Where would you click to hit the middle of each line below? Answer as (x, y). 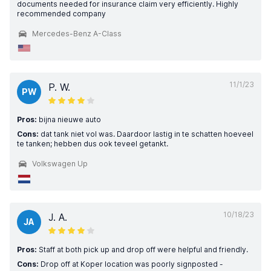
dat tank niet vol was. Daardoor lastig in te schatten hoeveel (146, 134)
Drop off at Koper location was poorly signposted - (131, 264)
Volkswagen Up (60, 164)
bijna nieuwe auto (69, 119)
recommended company (61, 14)
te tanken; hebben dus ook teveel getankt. (93, 144)
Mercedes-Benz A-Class (77, 34)
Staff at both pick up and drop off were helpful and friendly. (142, 250)
